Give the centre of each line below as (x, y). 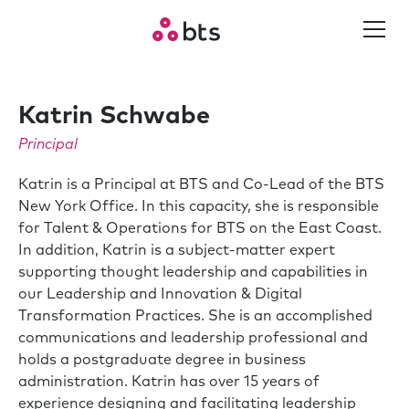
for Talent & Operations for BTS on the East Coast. (200, 228)
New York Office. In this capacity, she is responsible (199, 206)
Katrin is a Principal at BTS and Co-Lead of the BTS (201, 184)
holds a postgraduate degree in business (162, 360)
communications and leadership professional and (193, 338)
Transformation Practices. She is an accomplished (195, 316)
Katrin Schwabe (114, 116)
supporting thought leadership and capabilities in (193, 272)
